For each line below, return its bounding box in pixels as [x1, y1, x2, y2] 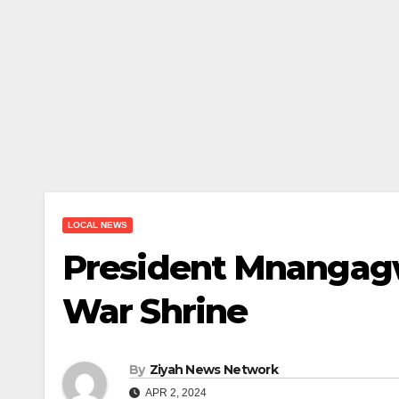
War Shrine [62, 289, 248, 332]
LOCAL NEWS [68, 219, 127, 230]
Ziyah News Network [149, 361, 279, 378]
